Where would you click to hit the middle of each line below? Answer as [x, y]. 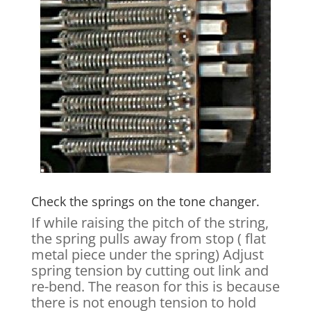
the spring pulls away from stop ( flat [148, 239]
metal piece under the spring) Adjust [147, 255]
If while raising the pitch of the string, [150, 223]
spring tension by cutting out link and [150, 271]
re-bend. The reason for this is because [155, 287]
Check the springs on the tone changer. [145, 202]
